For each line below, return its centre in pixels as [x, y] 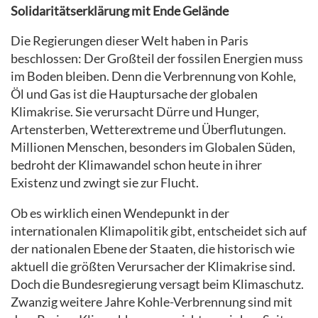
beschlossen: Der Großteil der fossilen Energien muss [157, 59]
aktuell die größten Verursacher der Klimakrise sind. [153, 266]
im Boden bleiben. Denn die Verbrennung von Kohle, [153, 77]
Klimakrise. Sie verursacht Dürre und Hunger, [135, 112]
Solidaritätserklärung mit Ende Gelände [120, 11]
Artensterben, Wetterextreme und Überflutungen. [148, 130]
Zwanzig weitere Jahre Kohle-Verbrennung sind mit [152, 302]
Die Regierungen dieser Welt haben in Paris [130, 41]
